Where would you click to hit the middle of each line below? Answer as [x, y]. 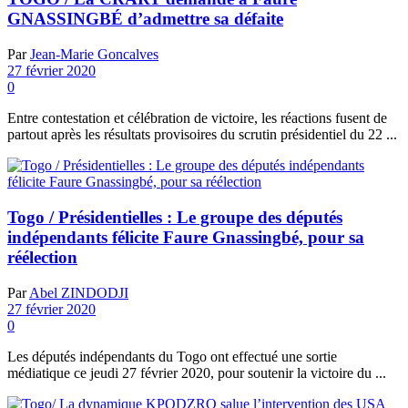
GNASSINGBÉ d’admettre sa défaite [145, 19]
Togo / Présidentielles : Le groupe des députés [175, 217]
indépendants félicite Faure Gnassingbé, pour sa [186, 237]
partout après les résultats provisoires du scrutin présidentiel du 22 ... [202, 135]
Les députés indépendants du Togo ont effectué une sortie [172, 356]
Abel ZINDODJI [79, 292]
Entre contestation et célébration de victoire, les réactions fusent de [197, 118]
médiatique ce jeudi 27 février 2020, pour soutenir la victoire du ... [197, 372]
